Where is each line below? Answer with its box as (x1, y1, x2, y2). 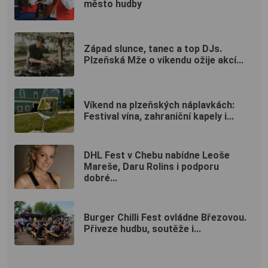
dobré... (84, 172, 117, 184)
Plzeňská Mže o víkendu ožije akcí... (84, 54, 243, 66)
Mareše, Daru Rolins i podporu (84, 161, 219, 173)
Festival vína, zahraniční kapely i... (84, 110, 234, 122)
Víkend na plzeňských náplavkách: (84, 99, 234, 111)
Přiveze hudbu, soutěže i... (84, 223, 201, 234)
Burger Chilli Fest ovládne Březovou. (84, 211, 246, 223)
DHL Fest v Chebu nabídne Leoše (84, 150, 230, 162)
